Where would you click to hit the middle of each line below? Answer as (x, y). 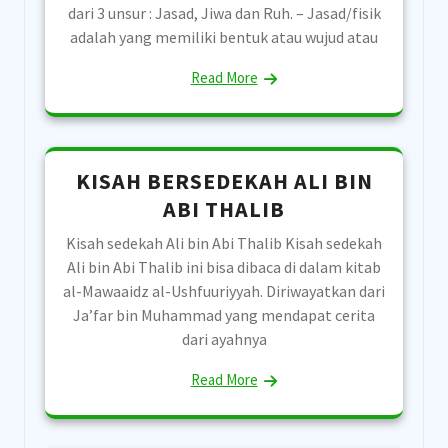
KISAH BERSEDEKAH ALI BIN (224, 181)
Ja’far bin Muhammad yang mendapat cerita (224, 315)
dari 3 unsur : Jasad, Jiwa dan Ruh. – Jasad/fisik (224, 13)
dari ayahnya (224, 339)
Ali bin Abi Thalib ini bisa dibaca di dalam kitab (224, 267)
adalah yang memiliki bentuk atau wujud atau (224, 37)
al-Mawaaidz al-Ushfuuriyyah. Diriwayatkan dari (224, 291)
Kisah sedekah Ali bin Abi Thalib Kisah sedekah (224, 243)
